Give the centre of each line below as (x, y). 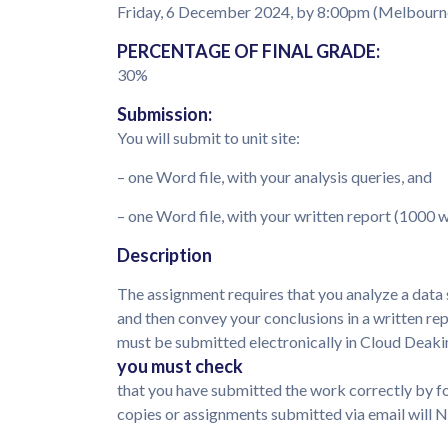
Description (166, 255)
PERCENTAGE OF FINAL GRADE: (248, 51)
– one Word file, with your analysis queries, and (276, 177)
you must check (180, 366)
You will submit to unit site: (210, 138)
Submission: (164, 114)
